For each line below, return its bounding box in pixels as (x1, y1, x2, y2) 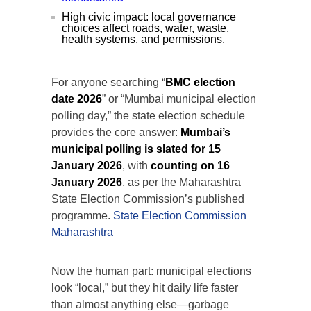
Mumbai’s (180, 126, 230, 139)
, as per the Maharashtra (122, 176, 241, 189)
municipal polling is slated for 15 (51, 143, 221, 155)
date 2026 (51, 93, 102, 106)
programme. (51, 210, 113, 222)
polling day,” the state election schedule (51, 110, 245, 122)
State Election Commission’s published (51, 193, 244, 205)
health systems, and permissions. (62, 33, 225, 46)
